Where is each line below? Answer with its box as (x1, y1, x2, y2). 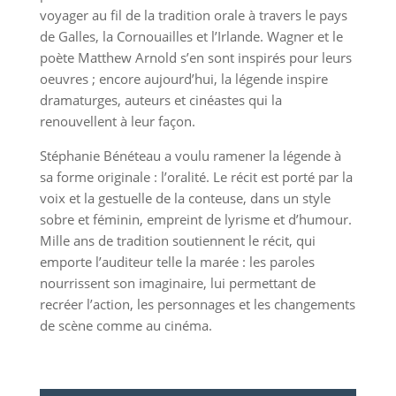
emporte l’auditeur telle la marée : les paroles (39, 253, 315, 271)
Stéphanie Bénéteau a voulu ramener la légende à (39, 147, 341, 165)
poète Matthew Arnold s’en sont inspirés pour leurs (39, 49, 352, 67)
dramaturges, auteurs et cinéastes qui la (39, 91, 282, 110)
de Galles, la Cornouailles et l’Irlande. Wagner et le (39, 27, 343, 46)
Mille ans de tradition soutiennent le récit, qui (39, 232, 316, 250)
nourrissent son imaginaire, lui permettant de (39, 274, 316, 293)
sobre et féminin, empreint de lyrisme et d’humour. (39, 210, 352, 229)
